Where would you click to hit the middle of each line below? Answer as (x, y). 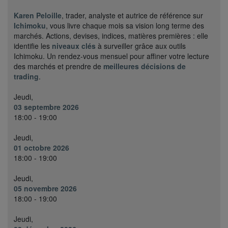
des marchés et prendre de (59, 66)
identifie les (33, 46)
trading (26, 76)
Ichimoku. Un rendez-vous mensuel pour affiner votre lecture (111, 56)
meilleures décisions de (145, 66)
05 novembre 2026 (45, 188)
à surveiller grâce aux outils (141, 46)
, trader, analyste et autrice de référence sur (132, 15)
